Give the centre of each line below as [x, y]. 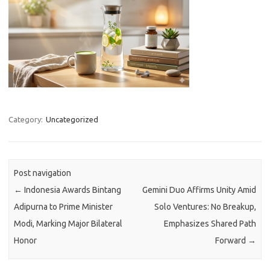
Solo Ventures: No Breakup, [205, 207]
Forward [231, 241]
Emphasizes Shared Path [210, 224]
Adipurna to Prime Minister [64, 207]
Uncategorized [72, 119]
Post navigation [43, 173]
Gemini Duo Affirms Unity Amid [199, 190]
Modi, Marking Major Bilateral [68, 224]
